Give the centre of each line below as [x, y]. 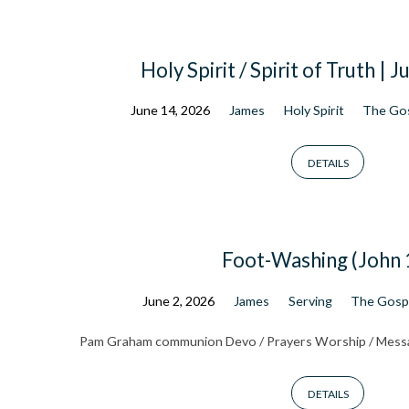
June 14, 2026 [170, 110]
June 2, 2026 [178, 300]
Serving [310, 300]
